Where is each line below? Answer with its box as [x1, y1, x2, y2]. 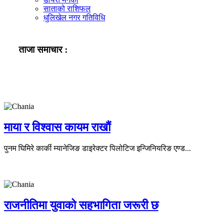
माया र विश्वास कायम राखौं [4, 121, 110, 134]
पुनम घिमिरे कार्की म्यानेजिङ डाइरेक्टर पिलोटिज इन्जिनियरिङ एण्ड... [4, 144, 191, 153]
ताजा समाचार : [19, 44, 68, 55]
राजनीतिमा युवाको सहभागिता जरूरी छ [4, 199, 158, 212]
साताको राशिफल [43, 4, 91, 13]
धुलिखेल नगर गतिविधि [43, 13, 105, 22]
